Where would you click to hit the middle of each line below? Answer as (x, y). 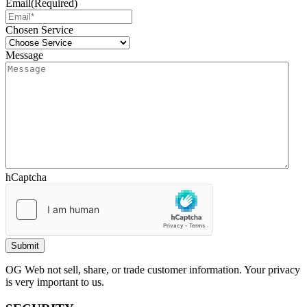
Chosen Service (39, 29)
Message (24, 55)
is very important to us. (55, 282)
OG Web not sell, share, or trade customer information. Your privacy (153, 269)
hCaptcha (26, 177)
